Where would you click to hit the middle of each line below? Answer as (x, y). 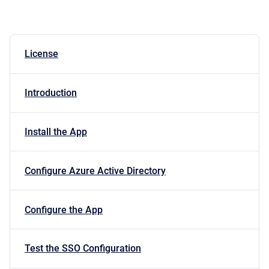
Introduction (51, 93)
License (41, 54)
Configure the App (64, 210)
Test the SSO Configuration (83, 249)
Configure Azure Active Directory (95, 171)
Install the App (56, 132)
